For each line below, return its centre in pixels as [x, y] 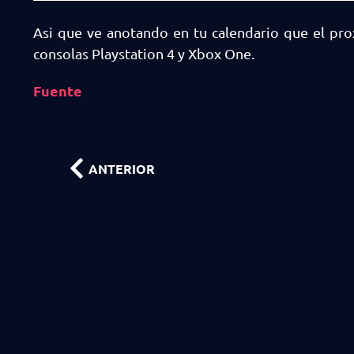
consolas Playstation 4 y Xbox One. [144, 53]
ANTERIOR [122, 168]
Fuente [58, 90]
